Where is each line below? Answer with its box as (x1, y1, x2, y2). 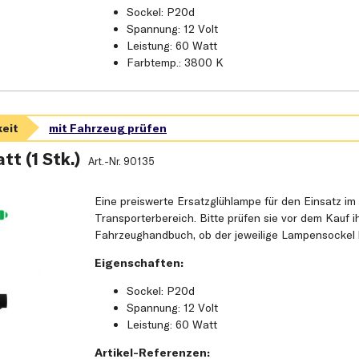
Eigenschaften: (95, 255, 184, 270)
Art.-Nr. (87, 155, 123, 168)
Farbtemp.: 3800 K (127, 54, 224, 70)
